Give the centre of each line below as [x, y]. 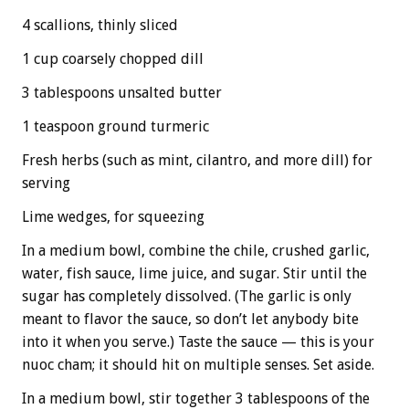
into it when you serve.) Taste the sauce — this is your [198, 341]
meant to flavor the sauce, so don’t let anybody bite [190, 319]
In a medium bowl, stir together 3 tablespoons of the [196, 398]
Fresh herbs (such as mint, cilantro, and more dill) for [197, 160]
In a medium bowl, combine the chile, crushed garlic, [196, 250]
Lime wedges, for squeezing [113, 216]
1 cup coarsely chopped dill [113, 58]
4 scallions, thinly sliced [100, 25]
